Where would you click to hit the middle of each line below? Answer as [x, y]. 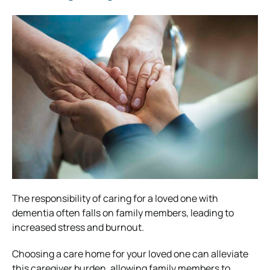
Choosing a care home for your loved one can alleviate [130, 253]
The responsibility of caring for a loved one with [115, 198]
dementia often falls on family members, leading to [123, 212]
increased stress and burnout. [78, 227]
